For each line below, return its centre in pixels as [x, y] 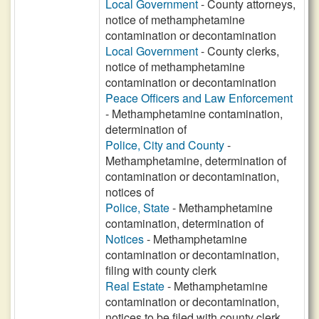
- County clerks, [239, 51]
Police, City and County [165, 145]
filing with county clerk [161, 270]
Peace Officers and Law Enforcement [199, 98]
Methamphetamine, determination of [196, 161]
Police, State [137, 208]
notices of [130, 192]
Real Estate [135, 286]
